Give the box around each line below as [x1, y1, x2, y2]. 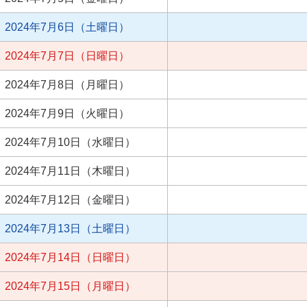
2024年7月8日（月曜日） [5, 79, 130, 91]
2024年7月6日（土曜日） [5, 21, 130, 34]
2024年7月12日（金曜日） [5, 194, 136, 206]
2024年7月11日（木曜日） [5, 165, 136, 177]
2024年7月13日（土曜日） [5, 223, 136, 235]
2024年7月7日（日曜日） [5, 50, 130, 62]
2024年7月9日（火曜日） [5, 108, 130, 120]
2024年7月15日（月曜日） [5, 280, 136, 293]
